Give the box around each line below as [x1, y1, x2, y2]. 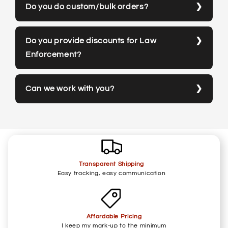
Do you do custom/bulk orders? [25, 2, 149, 11]
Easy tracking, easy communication [57, 169, 166, 177]
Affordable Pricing [86, 213, 142, 220]
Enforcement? [25, 50, 81, 59]
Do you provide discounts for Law [25, 36, 157, 45]
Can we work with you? [25, 84, 115, 93]
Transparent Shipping [79, 160, 144, 167]
